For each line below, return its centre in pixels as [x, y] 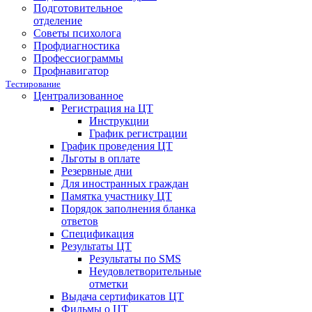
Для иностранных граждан [125, 184]
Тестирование [33, 84]
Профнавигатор [71, 71]
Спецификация [97, 234]
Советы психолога [77, 33]
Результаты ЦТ [96, 246]
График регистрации [138, 133]
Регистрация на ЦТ [107, 108]
